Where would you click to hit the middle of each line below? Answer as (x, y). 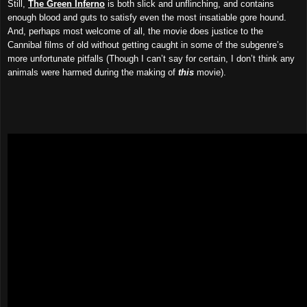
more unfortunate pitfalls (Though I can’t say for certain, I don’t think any (151, 58)
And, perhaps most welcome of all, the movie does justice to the (135, 31)
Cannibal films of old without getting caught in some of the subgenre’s (146, 45)
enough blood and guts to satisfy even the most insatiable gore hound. (147, 17)
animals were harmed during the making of (93, 72)
